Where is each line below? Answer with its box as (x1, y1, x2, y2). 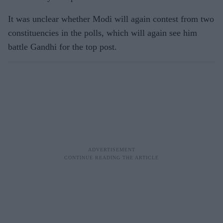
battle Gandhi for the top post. (8, 42, 117, 52)
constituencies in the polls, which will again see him (8, 28, 197, 38)
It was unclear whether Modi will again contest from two (8, 14, 214, 24)
